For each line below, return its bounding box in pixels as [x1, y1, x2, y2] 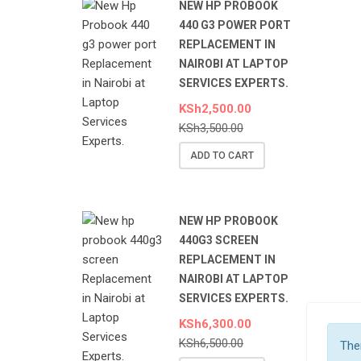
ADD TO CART [190, 150, 254, 162]
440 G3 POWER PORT [179, 19, 291, 32]
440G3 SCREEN [179, 234, 259, 247]
